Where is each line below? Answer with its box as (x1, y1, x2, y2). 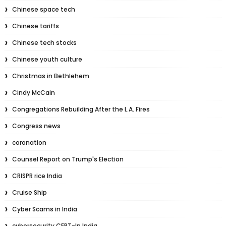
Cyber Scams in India (12, 205, 77, 214)
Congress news (12, 122, 61, 131)
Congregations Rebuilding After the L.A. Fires (12, 105, 150, 114)
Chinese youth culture (12, 55, 82, 64)
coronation (12, 138, 46, 147)
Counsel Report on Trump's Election (12, 155, 124, 164)
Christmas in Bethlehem (12, 72, 89, 81)
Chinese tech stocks (12, 38, 77, 47)
